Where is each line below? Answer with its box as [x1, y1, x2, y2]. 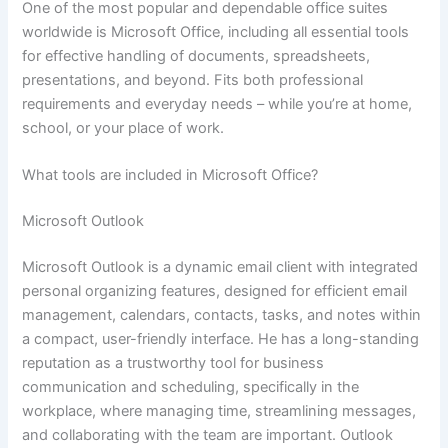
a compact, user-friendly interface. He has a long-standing [22, 329, 420, 348]
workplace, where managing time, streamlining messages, [22, 401, 417, 420]
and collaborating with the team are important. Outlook [22, 425, 394, 444]
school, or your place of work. [22, 118, 225, 137]
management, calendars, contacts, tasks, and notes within [22, 305, 422, 324]
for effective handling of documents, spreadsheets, [22, 46, 371, 65]
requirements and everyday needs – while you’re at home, [22, 94, 413, 113]
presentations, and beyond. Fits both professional [22, 70, 364, 89]
